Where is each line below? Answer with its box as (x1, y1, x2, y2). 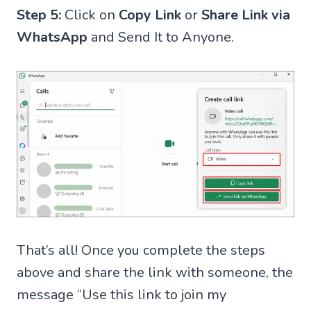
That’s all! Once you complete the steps (17, 240, 265, 260)
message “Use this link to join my (17, 285, 226, 304)
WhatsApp (17, 28, 87, 47)
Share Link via (201, 6, 290, 25)
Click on (61, 6, 119, 25)
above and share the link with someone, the (17, 262, 293, 282)
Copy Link (119, 6, 181, 25)
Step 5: (17, 6, 61, 25)
